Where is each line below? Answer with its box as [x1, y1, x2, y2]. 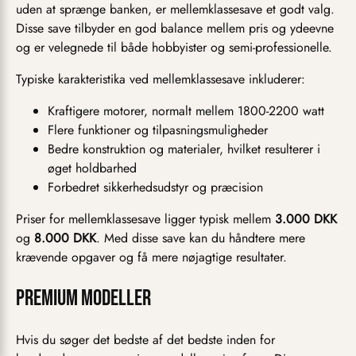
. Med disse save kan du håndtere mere [96, 229, 305, 248]
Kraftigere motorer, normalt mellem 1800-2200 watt [48, 102, 324, 121]
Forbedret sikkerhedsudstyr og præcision [48, 178, 263, 197]
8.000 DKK [34, 229, 96, 248]
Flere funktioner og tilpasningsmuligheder [48, 121, 268, 140]
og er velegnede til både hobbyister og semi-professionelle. [16, 38, 332, 57]
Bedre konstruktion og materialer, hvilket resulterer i [48, 140, 320, 159]
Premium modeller [16, 285, 151, 312]
